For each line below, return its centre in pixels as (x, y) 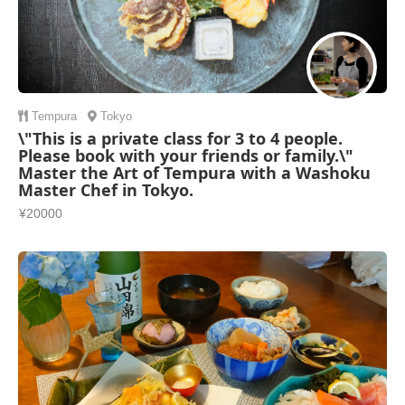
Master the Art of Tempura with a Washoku (194, 173)
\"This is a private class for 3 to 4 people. (180, 138)
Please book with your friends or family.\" (186, 155)
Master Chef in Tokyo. (106, 190)
